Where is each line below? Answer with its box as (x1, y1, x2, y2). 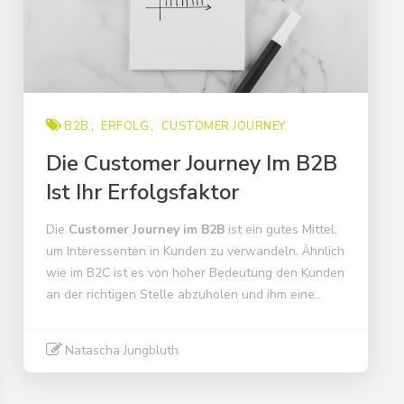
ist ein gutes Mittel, (225, 221, 337, 239)
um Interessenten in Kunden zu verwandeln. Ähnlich (46, 243, 344, 261)
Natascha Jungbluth (65, 342, 179, 360)
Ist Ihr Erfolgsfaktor (46, 178, 239, 207)
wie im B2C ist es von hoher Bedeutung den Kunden (46, 264, 344, 282)
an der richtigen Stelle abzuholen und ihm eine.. (46, 286, 320, 304)
